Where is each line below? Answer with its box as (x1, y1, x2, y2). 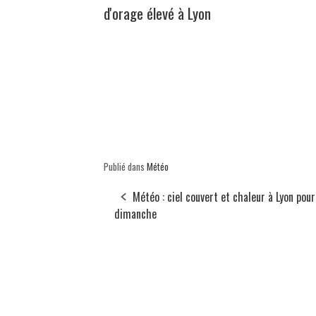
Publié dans (104, 159, 147, 174)
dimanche (114, 205, 157, 222)
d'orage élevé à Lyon (104, 1, 211, 24)
